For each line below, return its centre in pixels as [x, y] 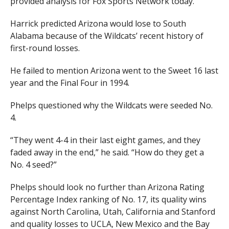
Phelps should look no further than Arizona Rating [107, 187]
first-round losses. [45, 48]
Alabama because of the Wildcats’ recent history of [107, 36]
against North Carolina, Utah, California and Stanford [112, 212]
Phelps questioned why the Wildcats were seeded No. [111, 106]
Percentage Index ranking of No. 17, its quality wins [108, 200]
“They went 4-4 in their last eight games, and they [105, 140]
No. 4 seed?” [33, 165]
